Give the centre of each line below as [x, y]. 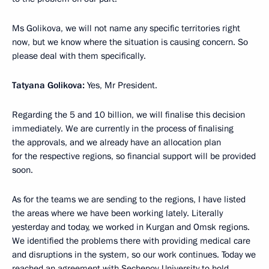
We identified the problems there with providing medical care [131, 241]
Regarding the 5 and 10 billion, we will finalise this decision [128, 115]
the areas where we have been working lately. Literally [117, 213]
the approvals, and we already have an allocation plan [116, 143]
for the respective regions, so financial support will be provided [134, 156]
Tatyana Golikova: [48, 86]
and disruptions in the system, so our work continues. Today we [134, 255]
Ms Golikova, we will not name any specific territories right [126, 29]
